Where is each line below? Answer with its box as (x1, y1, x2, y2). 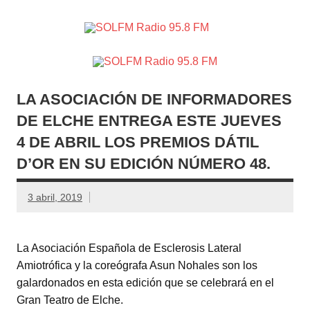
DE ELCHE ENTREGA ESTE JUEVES (17, 111, 282, 129)
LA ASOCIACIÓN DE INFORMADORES (17, 90, 292, 108)
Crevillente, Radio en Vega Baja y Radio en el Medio (37, 48, 295, 60)
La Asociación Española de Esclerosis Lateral (17, 241, 241, 254)
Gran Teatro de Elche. (17, 293, 123, 306)
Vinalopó (144, 59, 188, 71)
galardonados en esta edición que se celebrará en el (17, 276, 274, 289)
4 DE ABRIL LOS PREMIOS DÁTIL (17, 133, 259, 151)
